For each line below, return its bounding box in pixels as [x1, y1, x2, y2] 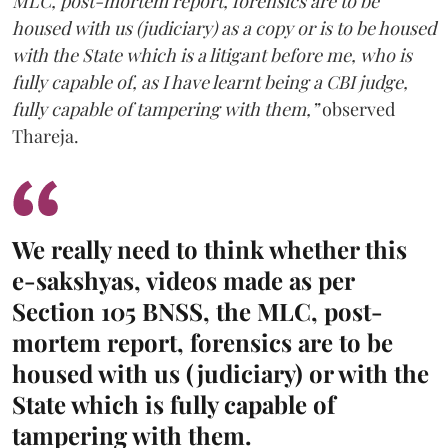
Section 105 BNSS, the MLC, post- [12, 294, 383, 327]
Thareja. [12, 123, 79, 148]
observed [322, 96, 395, 121]
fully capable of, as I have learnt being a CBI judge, [12, 69, 408, 94]
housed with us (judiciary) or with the [12, 356, 429, 389]
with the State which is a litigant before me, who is [12, 42, 412, 67]
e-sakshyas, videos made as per [12, 263, 354, 296]
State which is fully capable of [12, 387, 335, 420]
